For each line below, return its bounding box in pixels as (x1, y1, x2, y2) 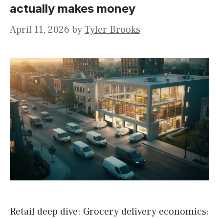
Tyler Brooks (85, 23, 140, 37)
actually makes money (10, 1, 135, 16)
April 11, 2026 (10, 23, 69, 37)
